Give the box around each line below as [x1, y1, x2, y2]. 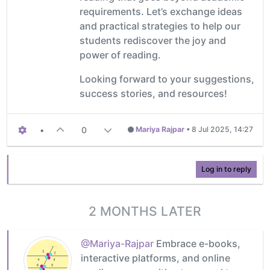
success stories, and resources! [80, 87, 227, 99]
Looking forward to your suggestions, [80, 72, 254, 85]
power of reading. [80, 48, 161, 61]
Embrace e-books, [154, 237, 240, 250]
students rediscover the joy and [80, 34, 226, 46]
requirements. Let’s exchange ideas [80, 5, 242, 17]
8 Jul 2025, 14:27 [192, 125, 253, 134]
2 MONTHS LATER [88, 203, 201, 219]
